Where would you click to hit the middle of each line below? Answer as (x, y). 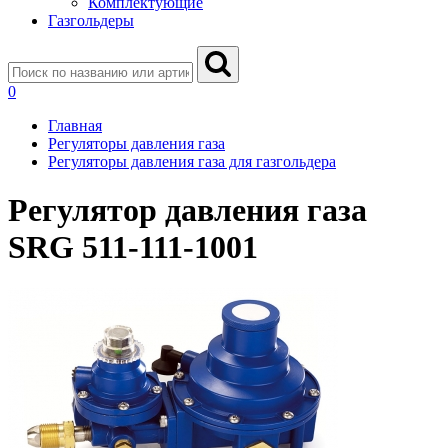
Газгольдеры (91, 20)
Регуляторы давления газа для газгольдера (192, 161)
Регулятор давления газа (187, 210)
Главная (75, 125)
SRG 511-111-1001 (133, 247)
